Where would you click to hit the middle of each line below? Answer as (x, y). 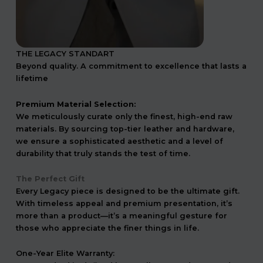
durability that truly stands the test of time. (103, 153)
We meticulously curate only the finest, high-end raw (124, 116)
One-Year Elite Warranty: (65, 254)
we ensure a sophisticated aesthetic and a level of (119, 141)
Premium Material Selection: (76, 104)
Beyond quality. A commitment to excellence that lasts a (131, 66)
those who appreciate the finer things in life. (107, 228)
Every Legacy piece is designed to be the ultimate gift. (127, 191)
